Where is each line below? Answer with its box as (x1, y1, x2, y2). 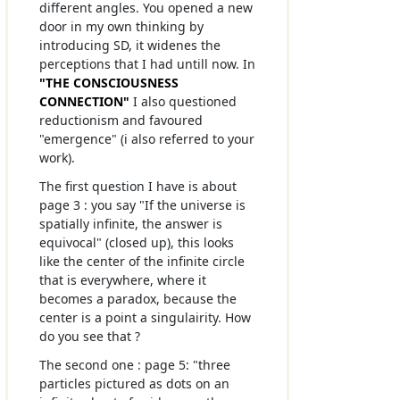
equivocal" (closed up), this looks (38, 234, 234, 252)
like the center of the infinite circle (38, 253, 245, 271)
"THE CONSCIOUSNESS (38, 73, 179, 91)
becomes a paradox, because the (38, 290, 237, 308)
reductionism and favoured (38, 111, 203, 129)
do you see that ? (38, 328, 140, 346)
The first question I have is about (38, 178, 237, 196)
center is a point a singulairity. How (38, 309, 251, 327)
